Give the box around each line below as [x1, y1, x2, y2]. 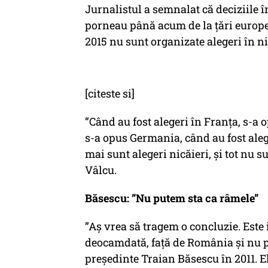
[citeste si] [85, 86, 135, 100]
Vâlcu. [85, 163, 117, 177]
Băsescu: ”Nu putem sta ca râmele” [85, 191, 258, 205]
